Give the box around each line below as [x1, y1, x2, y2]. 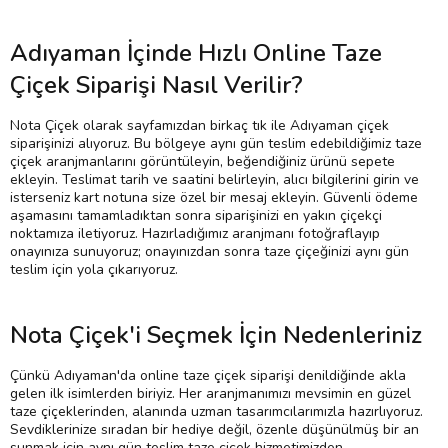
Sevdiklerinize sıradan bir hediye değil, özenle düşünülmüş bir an [10, 420, 419, 440]
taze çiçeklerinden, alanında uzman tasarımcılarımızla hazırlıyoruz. [10, 402, 423, 422]
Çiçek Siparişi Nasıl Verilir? [10, 69, 303, 102]
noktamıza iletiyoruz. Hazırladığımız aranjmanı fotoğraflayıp [10, 224, 380, 244]
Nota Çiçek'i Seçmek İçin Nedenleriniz [10, 319, 422, 352]
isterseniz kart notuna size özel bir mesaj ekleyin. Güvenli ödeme [10, 188, 418, 208]
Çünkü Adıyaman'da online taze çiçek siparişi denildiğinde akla [10, 366, 406, 386]
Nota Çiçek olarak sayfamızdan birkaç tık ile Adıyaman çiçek [10, 116, 389, 136]
